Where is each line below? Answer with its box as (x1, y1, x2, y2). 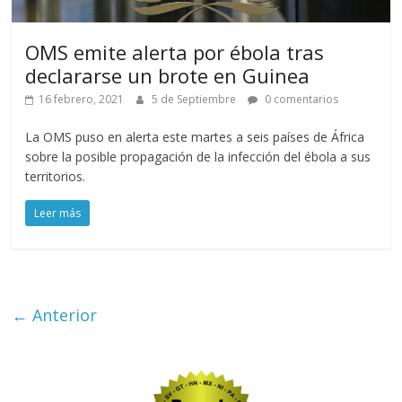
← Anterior (12, 304, 98, 327)
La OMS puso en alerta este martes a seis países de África (25, 128, 365, 146)
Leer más (34, 205, 82, 222)
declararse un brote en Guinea (25, 62, 310, 90)
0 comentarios (262, 92, 339, 108)
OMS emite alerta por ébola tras (25, 39, 325, 66)
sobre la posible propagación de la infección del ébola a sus (25, 148, 371, 166)
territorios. (25, 168, 86, 186)
